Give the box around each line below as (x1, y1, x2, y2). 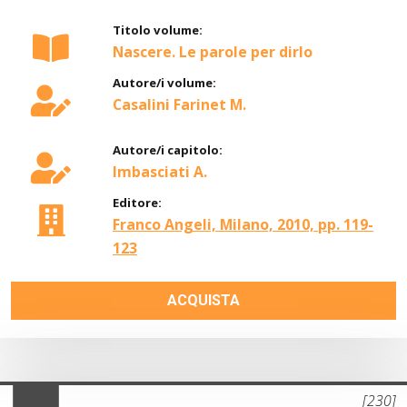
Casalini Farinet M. (113, 94, 246, 115)
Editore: (113, 194, 162, 212)
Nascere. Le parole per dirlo (113, 42, 313, 63)
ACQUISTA (167, 292, 240, 310)
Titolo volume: (113, 22, 203, 39)
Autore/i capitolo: (113, 142, 223, 159)
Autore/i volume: (113, 74, 216, 92)
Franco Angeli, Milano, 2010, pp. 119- (113, 214, 373, 235)
